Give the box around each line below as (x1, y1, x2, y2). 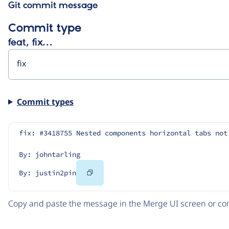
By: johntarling (19, 149, 80, 159)
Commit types (16, 96, 74, 107)
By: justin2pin (19, 168, 76, 177)
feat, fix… (8, 37, 52, 49)
